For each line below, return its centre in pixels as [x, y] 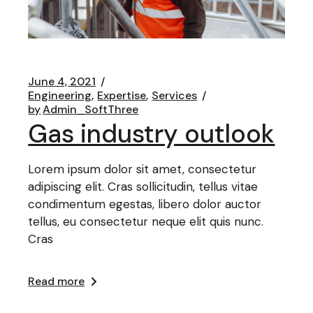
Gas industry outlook [152, 133]
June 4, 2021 [62, 81]
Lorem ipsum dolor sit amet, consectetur [143, 169]
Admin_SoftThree [91, 109]
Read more [57, 281]
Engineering [60, 95]
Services [175, 95]
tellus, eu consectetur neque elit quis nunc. [146, 221]
